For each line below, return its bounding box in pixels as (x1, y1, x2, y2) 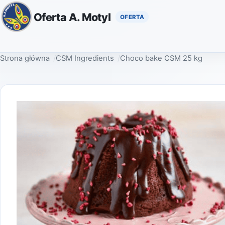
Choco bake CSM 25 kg (120, 54, 203, 63)
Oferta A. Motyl (34, 10, 110, 24)
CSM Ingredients (56, 54, 115, 63)
